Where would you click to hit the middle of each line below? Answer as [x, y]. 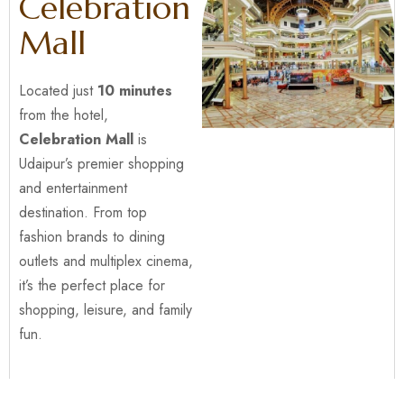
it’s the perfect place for [92, 285]
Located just [58, 91]
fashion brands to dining [92, 237]
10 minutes [135, 91]
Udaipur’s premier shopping [101, 164]
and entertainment [73, 188]
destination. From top [83, 212]
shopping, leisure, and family [106, 310]
